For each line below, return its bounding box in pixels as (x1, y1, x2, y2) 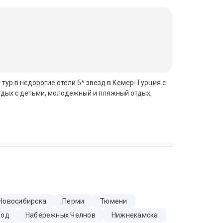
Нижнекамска (111, 211, 158, 219)
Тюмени (100, 197, 127, 205)
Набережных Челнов (25, 211, 96, 219)
